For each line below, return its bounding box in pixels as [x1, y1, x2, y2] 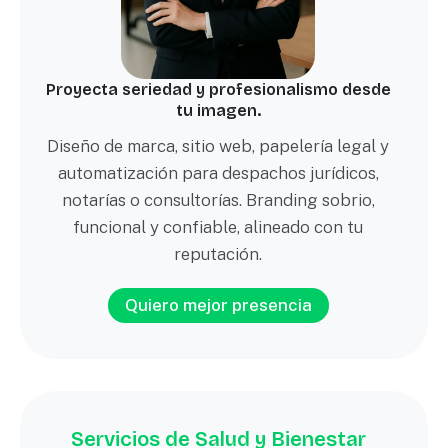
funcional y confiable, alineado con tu [73, 216, 363, 237]
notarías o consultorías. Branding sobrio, [61, 189, 375, 210]
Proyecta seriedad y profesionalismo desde [45, 79, 391, 99]
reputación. [174, 243, 262, 264]
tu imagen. [175, 100, 261, 120]
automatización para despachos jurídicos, [57, 162, 379, 183]
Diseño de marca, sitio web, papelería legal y [47, 135, 389, 156]
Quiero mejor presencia [124, 294, 312, 315]
